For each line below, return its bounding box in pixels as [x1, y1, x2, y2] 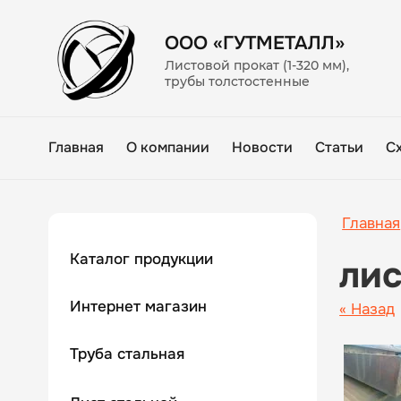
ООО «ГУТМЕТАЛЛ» [164, 30, 345, 55]
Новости [231, 138, 293, 157]
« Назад [339, 299, 396, 319]
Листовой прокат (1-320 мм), [164, 56, 349, 73]
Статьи [314, 138, 363, 157]
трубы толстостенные [164, 73, 310, 90]
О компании [125, 138, 209, 157]
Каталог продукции [69, 249, 213, 269]
